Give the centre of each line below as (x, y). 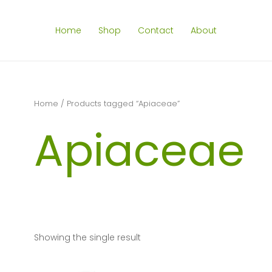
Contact (156, 30)
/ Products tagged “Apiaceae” (119, 104)
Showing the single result (87, 237)
